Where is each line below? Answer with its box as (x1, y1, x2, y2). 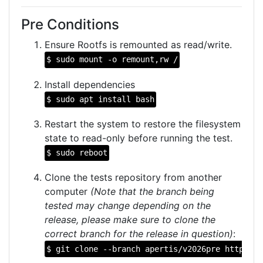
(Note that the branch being (90, 186, 214, 198)
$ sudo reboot (46, 148, 108, 158)
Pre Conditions (21, 16, 119, 33)
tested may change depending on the (45, 200, 211, 212)
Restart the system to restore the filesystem (45, 118, 241, 130)
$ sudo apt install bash (46, 94, 155, 104)
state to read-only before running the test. (45, 132, 232, 144)
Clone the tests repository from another (45, 171, 222, 184)
